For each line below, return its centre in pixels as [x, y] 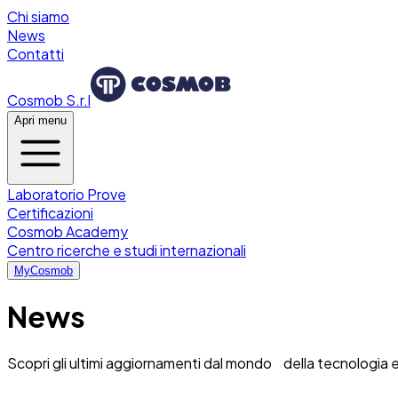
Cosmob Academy [68, 231]
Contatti [36, 54]
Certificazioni [50, 213]
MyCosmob [44, 271]
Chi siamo [38, 16]
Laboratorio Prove [67, 194]
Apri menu [40, 120]
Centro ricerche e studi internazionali [127, 250]
